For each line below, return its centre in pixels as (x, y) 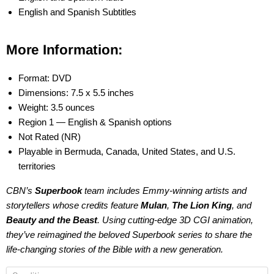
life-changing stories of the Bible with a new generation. (115, 249)
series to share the (214, 235)
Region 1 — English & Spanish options (95, 122)
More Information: (65, 50)
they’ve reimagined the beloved (69, 235)
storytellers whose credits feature (73, 205)
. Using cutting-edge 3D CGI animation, (175, 220)
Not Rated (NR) (50, 137)
